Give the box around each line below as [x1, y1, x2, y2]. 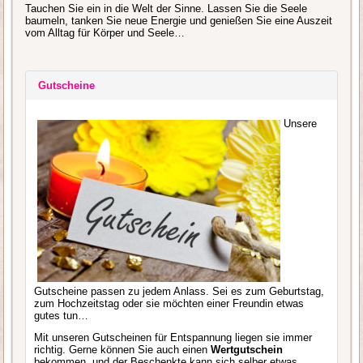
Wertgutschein [211, 343, 284, 356]
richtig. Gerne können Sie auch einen [34, 343, 211, 356]
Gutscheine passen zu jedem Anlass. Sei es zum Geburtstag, [34, 284, 325, 297]
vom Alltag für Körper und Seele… [25, 26, 186, 39]
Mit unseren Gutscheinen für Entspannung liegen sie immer [34, 331, 313, 344]
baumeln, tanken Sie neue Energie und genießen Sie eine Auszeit [25, 14, 333, 27]
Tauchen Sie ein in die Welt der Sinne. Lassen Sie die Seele [25, 2, 308, 15]
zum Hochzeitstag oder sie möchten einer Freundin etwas [34, 297, 305, 310]
